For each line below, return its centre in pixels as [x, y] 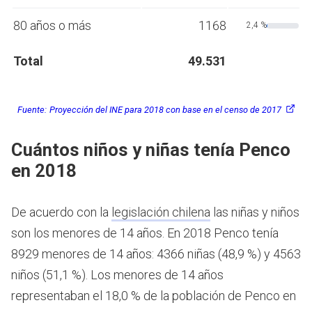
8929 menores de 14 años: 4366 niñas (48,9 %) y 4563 [156, 254]
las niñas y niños [255, 212]
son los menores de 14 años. [89, 233]
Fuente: [32, 109]
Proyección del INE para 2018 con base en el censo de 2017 [165, 109]
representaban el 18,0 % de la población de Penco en [154, 296]
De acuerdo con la [61, 212]
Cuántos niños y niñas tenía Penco [151, 150]
